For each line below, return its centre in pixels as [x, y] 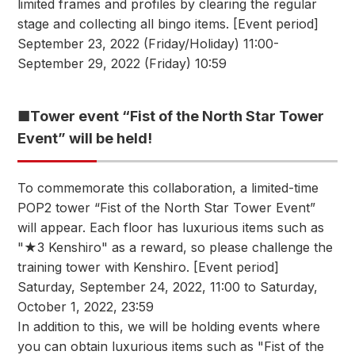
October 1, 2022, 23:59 [86, 307]
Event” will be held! [85, 138]
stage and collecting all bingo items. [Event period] [168, 24]
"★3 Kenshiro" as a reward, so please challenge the [175, 247]
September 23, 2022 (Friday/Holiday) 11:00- [148, 44]
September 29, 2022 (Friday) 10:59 [122, 63]
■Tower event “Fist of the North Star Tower [171, 116]
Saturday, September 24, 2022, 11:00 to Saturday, [168, 287]
